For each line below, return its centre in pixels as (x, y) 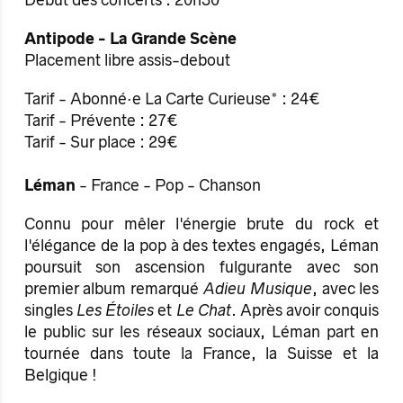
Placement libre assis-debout (127, 60)
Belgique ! (60, 376)
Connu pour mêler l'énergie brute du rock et (201, 224)
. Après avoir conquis (305, 311)
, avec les (345, 289)
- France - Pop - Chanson (170, 186)
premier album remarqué (113, 289)
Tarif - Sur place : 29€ (101, 143)
